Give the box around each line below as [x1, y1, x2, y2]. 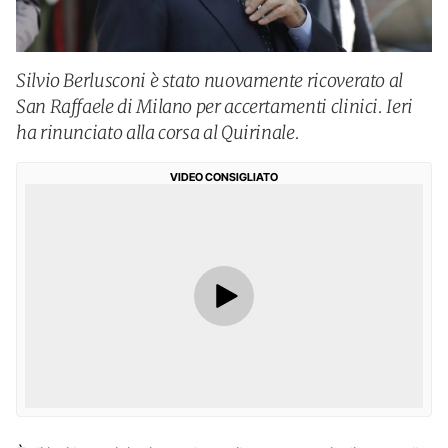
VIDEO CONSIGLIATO [170, 170, 278, 184]
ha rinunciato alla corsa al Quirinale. [16, 121, 300, 144]
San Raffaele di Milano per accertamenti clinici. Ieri [16, 95, 413, 118]
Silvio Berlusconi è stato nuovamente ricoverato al [16, 69, 404, 92]
